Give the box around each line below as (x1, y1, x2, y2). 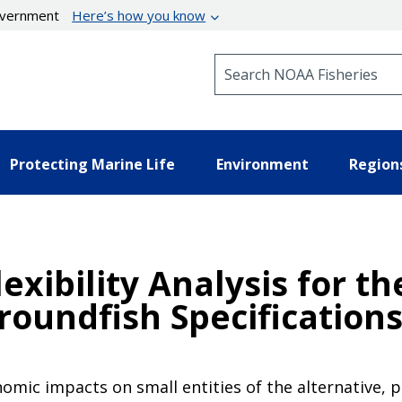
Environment (215, 153, 309, 174)
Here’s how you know (72, 6, 206, 24)
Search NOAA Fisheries (214, 53, 360, 70)
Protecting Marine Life (10, 153, 175, 174)
